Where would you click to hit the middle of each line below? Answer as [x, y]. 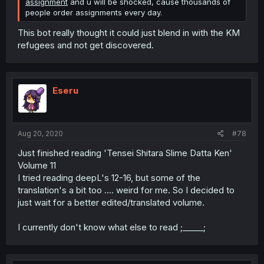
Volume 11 [37, 165]
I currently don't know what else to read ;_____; [112, 227]
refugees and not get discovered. [86, 45]
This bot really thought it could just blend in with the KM [129, 32]
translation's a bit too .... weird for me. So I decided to [126, 190]
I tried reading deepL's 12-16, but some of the [109, 178]
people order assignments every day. [94, 12]
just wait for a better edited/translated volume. [111, 202]
